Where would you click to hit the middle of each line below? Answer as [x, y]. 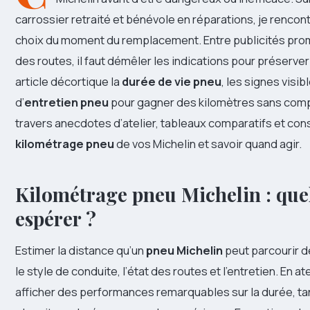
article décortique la [69, 82]
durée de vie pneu [172, 82]
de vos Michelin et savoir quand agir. [208, 144]
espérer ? [56, 219]
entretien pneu [66, 102]
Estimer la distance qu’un [81, 250]
